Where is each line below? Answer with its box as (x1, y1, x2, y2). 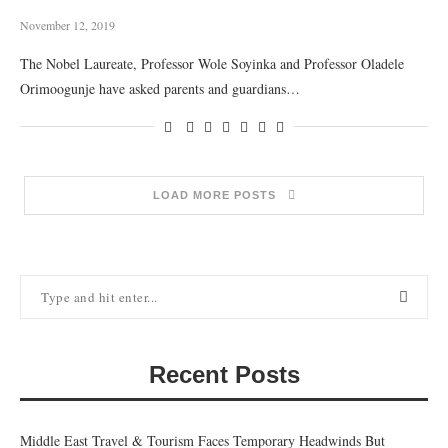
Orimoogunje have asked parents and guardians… (20, 79, 300, 98)
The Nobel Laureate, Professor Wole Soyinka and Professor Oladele (20, 54, 404, 73)
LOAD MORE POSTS (152, 189, 276, 201)
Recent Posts (148, 361, 300, 388)
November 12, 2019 (20, 17, 115, 33)
